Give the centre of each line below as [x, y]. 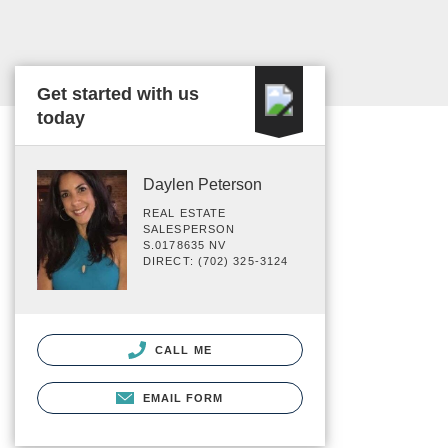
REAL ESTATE [185, 213]
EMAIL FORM [183, 397]
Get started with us [118, 94]
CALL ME [181, 349]
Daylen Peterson [202, 184]
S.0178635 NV [185, 245]
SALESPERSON [189, 229]
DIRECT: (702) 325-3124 [216, 261]
